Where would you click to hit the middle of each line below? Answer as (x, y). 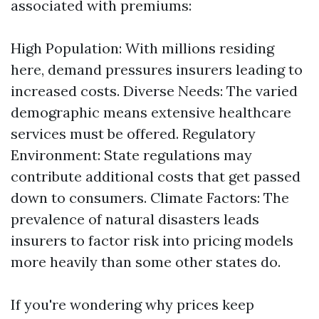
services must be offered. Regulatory (133, 134)
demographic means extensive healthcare (151, 112)
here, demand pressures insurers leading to (157, 69)
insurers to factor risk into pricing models (152, 240)
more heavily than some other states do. (146, 262)
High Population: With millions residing (142, 48)
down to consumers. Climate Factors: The (150, 198)
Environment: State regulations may (131, 155)
